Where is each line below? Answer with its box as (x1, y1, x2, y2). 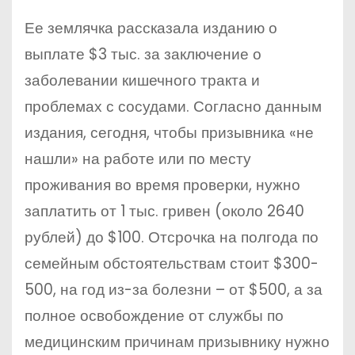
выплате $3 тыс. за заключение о (25, 44, 261, 65)
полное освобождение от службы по (25, 305, 284, 326)
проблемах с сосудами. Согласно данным (25, 96, 322, 117)
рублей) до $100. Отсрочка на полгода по (25, 227, 319, 248)
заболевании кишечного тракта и (25, 70, 260, 91)
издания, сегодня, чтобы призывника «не (25, 122, 314, 143)
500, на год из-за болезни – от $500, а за (25, 279, 323, 300)
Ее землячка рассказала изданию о (25, 17, 277, 39)
